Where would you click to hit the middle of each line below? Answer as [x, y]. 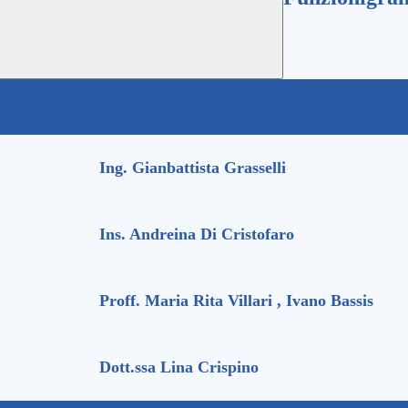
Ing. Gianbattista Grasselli [193, 168]
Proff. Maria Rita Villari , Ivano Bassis [236, 301]
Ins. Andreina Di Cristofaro [197, 235]
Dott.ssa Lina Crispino [179, 367]
